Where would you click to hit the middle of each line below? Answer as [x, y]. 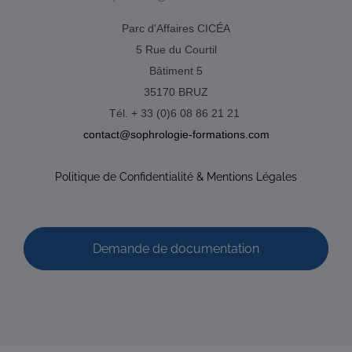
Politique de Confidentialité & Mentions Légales [176, 177]
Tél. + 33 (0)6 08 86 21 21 [176, 113]
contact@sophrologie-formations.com [176, 134]
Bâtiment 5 [176, 71]
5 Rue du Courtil [176, 49]
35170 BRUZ [176, 92]
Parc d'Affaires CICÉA [176, 28]
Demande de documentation [176, 248]
